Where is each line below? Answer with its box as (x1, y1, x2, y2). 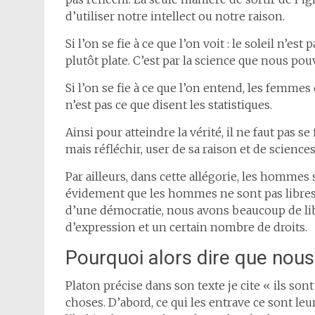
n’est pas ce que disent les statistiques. (65, 98, 275, 112)
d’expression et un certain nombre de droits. (65, 220, 307, 234)
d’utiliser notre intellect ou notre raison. (65, 9, 285, 23)
